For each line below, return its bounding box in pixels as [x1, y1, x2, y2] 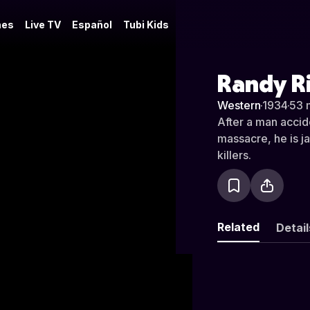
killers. [217, 148, 251, 162]
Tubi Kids [123, 19, 169, 30]
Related [217, 220, 259, 234]
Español [72, 19, 112, 30]
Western [217, 98, 261, 112]
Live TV [25, 19, 61, 30]
